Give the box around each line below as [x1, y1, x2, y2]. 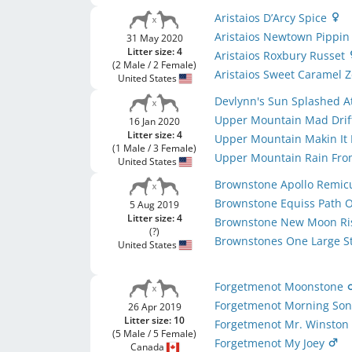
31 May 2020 [126, 31, 183, 45]
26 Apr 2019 [127, 300, 181, 313]
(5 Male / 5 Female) [112, 327, 197, 340]
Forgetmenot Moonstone [214, 279, 347, 294]
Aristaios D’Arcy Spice [214, 10, 331, 25]
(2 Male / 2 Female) [112, 58, 197, 71]
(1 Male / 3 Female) [112, 141, 197, 155]
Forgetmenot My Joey [214, 335, 328, 350]
